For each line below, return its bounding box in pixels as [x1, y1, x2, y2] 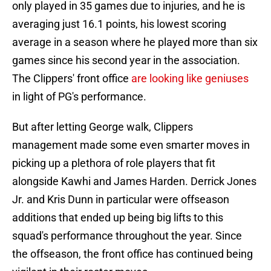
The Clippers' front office [12, 72, 131, 85]
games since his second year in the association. [12, 54, 240, 67]
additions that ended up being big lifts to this [12, 211, 223, 224]
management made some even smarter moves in [12, 139, 250, 152]
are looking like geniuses [131, 72, 249, 85]
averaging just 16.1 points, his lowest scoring [12, 18, 226, 31]
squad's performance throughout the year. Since [12, 229, 242, 243]
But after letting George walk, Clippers [12, 120, 193, 134]
